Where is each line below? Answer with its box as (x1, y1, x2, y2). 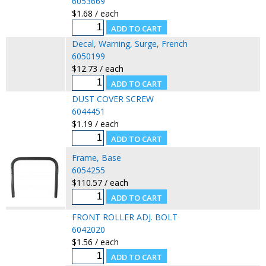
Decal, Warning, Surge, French (71, 37, 188, 49)
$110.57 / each (71, 176, 128, 188)
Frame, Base (71, 151, 121, 163)
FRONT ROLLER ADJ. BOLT (71, 211, 178, 223)
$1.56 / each (71, 236, 119, 248)
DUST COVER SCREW (71, 93, 154, 104)
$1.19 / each (71, 118, 119, 129)
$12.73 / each (71, 62, 123, 74)
